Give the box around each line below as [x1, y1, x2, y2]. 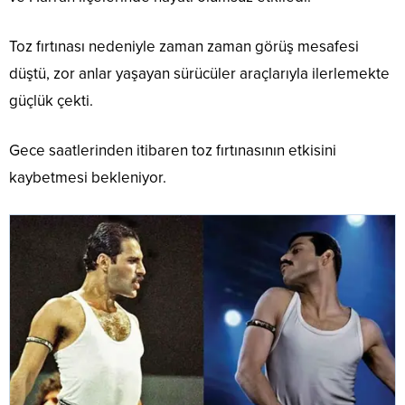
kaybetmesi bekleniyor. [9, 168, 166, 188]
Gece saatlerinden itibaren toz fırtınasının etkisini [9, 141, 336, 161]
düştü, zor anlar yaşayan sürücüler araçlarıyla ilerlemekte [9, 64, 390, 84]
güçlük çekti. [9, 91, 93, 111]
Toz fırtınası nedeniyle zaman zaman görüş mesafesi [9, 37, 359, 57]
